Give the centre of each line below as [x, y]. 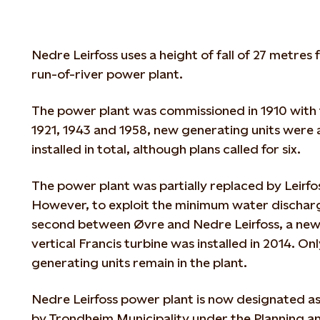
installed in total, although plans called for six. [166, 149]
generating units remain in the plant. [139, 262]
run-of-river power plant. [107, 74]
